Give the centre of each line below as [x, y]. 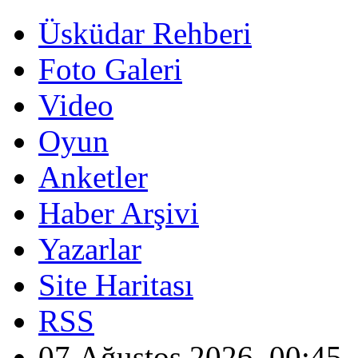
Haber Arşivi [119, 213]
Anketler [93, 177]
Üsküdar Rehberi [145, 33]
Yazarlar [90, 249]
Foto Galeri [110, 69]
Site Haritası [116, 285]
